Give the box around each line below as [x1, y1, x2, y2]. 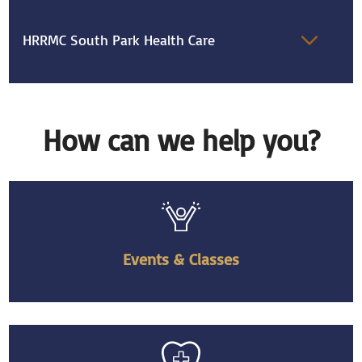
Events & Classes [123, 249, 239, 270]
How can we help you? [42, 121, 320, 159]
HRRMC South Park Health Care [23, 31, 216, 50]
